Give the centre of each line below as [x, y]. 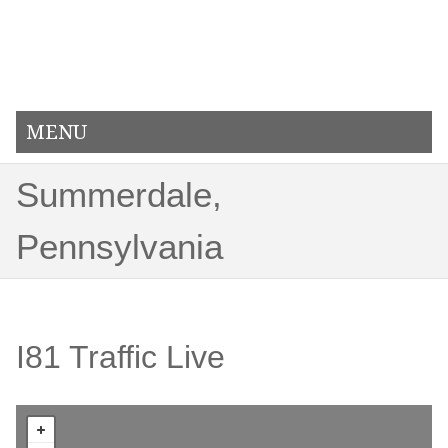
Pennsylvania [119, 246]
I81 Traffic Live [120, 357]
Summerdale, [118, 194]
